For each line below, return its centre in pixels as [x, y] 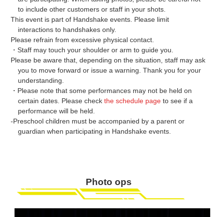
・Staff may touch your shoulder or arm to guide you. [92, 50]
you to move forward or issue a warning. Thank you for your [109, 70]
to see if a [177, 101]
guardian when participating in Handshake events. [94, 131]
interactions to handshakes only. [67, 29]
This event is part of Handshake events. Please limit [90, 19]
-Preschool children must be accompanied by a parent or [98, 121]
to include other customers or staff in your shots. [92, 9]
